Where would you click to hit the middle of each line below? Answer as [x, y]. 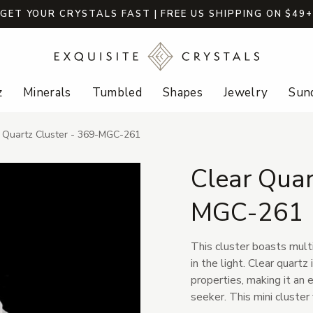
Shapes [183, 93]
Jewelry [246, 93]
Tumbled [117, 93]
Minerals [47, 93]
